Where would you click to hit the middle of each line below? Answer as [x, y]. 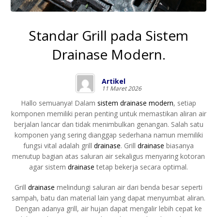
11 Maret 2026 [122, 88]
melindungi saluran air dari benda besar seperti [129, 187]
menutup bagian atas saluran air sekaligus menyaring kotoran [108, 156]
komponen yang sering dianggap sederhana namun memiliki [108, 135]
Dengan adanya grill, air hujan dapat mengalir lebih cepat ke [108, 208]
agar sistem [48, 167]
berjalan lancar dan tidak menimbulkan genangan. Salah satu [108, 124]
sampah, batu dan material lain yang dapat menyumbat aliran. [108, 198]
